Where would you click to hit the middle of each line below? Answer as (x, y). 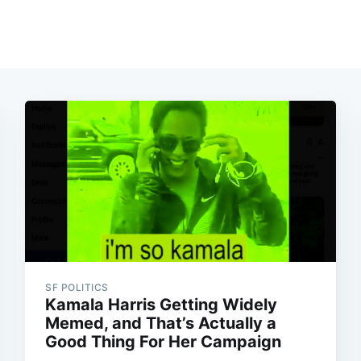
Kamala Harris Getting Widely (162, 305)
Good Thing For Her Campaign (164, 342)
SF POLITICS (77, 288)
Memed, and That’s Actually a (161, 324)
